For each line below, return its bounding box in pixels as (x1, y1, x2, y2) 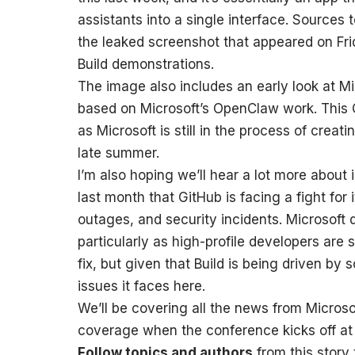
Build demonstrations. (78, 56, 214, 72)
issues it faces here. (78, 278, 205, 294)
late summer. (78, 145, 159, 161)
